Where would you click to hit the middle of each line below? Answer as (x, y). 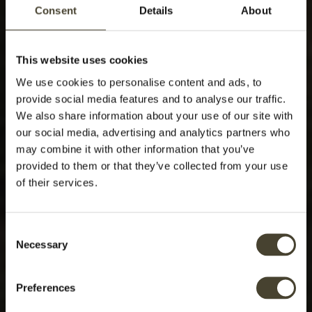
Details (156, 10)
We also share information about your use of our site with (155, 115)
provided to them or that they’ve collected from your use (152, 165)
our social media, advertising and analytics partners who (153, 132)
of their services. (57, 182)
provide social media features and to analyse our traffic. (151, 99)
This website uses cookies (82, 60)
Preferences (46, 287)
